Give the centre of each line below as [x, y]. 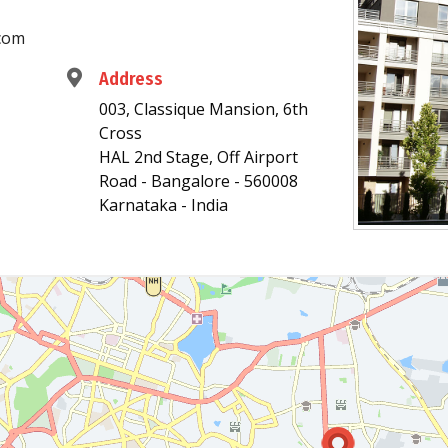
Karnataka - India [164, 205]
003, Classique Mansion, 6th [204, 109]
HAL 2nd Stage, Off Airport [199, 157]
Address [131, 79]
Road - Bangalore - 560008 [199, 181]
